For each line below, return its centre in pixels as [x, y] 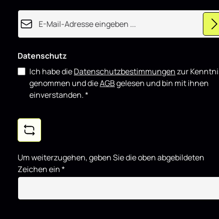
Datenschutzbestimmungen [125, 71]
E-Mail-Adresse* [46, 15]
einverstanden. [57, 95]
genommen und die [65, 83]
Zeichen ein [40, 169]
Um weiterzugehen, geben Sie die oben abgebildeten [111, 157]
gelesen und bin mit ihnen [162, 83]
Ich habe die [52, 71]
